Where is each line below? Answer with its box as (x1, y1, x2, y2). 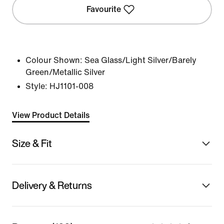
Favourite (86, 5, 121, 13)
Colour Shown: (25, 56, 82, 64)
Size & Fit (12, 135, 52, 150)
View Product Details (12, 111, 89, 119)
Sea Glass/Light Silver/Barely (84, 56, 196, 64)
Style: (25, 82, 47, 90)
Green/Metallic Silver (25, 68, 105, 76)
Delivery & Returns (12, 177, 92, 192)
